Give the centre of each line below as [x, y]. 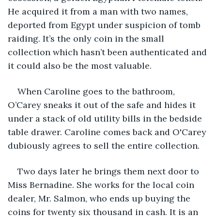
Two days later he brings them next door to [109, 171]
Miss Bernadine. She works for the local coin [102, 185]
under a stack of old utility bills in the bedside [106, 118]
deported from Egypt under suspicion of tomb [105, 25]
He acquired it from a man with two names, [99, 11]
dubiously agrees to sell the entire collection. [104, 145]
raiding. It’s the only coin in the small [87, 38]
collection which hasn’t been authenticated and [108, 52]
